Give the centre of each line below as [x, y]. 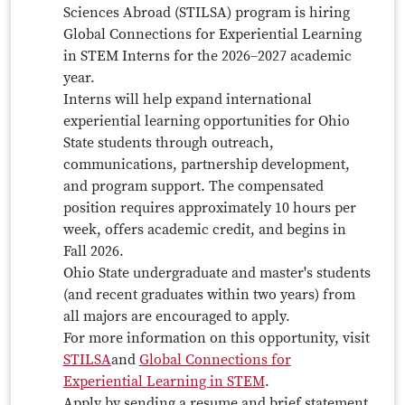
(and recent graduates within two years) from [209, 295]
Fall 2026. [93, 251]
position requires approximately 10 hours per [209, 208]
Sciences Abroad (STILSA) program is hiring [206, 13]
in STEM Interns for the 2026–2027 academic [207, 56]
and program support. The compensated [193, 186]
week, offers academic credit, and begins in [204, 230]
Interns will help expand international [187, 99]
